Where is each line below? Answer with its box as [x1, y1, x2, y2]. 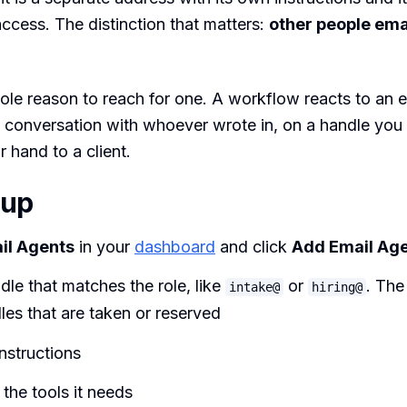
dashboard [134, 236, 215, 256]
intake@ [229, 280, 280, 295]
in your [74, 236, 134, 256]
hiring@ [312, 280, 362, 295]
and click [215, 236, 292, 256]
